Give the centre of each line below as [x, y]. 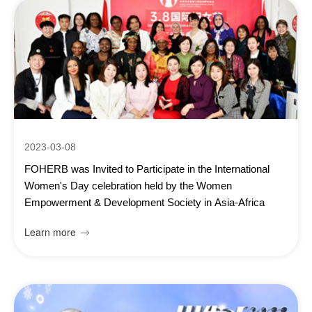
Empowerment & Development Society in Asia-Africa [145, 202]
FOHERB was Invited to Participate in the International [147, 169]
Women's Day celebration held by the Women [128, 186]
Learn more [50, 232]
